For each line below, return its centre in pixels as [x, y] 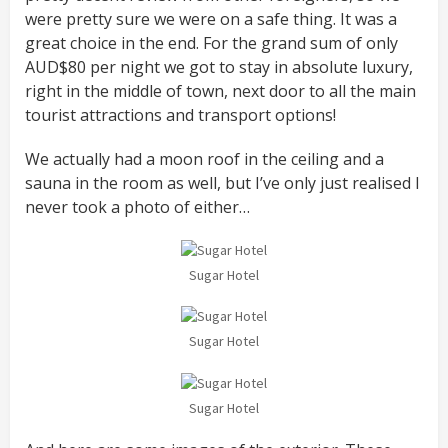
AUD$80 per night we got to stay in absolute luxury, [219, 67]
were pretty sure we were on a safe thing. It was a [211, 19]
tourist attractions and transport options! [180, 115]
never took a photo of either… [137, 207]
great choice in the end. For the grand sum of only [211, 43]
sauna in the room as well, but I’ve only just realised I [222, 183]
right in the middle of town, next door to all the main [220, 91]
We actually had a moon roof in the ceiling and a [204, 159]
